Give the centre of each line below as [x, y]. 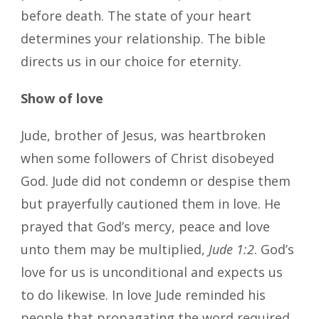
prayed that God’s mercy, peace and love [145, 226]
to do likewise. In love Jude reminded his [143, 294]
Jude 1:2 [231, 249]
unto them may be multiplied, [115, 249]
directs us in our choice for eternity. [131, 61]
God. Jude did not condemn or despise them [156, 181]
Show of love [62, 98]
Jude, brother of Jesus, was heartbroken [143, 135]
